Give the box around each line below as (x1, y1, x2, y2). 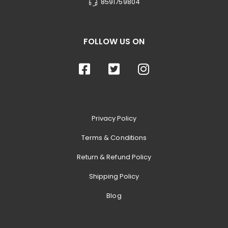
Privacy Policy (91, 113, 137, 124)
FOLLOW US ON (83, 36, 145, 48)
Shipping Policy (89, 172, 139, 182)
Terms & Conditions (81, 133, 147, 143)
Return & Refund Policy (76, 152, 152, 162)
